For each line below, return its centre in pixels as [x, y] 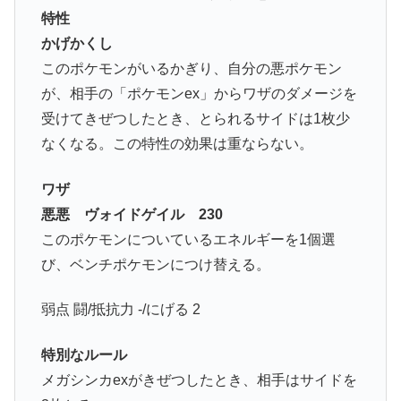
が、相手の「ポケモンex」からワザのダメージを [199, 94]
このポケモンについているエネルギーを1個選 [188, 239]
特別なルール [84, 354]
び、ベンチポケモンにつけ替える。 [155, 264]
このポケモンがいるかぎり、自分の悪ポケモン [191, 69]
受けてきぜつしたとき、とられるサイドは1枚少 [195, 119]
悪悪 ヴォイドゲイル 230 [132, 214]
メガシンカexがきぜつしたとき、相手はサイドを [199, 380]
